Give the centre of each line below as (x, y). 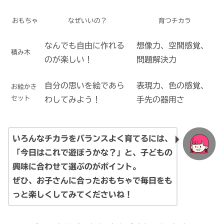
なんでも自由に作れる (84, 46)
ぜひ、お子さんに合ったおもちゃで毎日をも (92, 181)
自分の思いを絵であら (84, 86)
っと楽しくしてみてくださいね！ (72, 195)
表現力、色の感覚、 (172, 86)
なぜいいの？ (87, 21)
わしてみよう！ (72, 100)
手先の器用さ (160, 100)
